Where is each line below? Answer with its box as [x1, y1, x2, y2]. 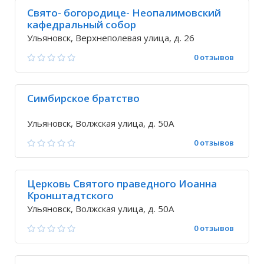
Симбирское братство [27, 91, 140, 105]
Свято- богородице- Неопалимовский [27, 6, 221, 19]
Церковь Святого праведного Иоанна [27, 177, 217, 190]
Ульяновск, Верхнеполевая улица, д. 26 [27, 32, 194, 44]
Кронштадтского [27, 189, 114, 202]
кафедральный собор [27, 18, 136, 31]
